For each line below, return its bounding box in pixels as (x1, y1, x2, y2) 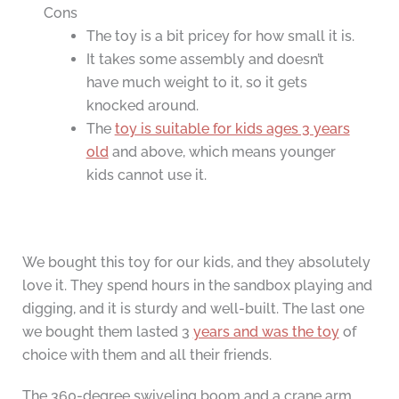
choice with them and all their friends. (21, 346, 272, 364)
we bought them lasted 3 (21, 323, 193, 341)
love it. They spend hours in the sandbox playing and (21, 277, 372, 295)
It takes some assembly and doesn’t (85, 51, 324, 69)
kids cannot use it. (85, 167, 207, 184)
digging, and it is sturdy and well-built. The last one (21, 300, 364, 318)
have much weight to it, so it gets (85, 74, 307, 92)
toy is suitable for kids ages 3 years (114, 120, 350, 138)
